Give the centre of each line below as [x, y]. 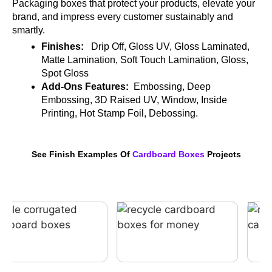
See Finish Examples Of [82, 154]
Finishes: [66, 46]
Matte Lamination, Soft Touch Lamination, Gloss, [145, 60]
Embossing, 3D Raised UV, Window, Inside [134, 100]
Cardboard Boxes [168, 154]
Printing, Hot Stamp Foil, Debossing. [120, 113]
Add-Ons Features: [87, 87]
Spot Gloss [65, 73]
